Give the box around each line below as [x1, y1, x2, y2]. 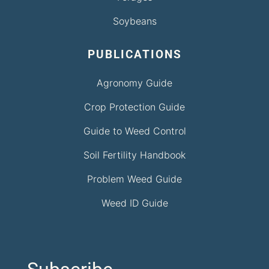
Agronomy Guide [97, 76, 172, 89]
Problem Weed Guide [87, 172, 182, 185]
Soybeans [112, 14, 157, 27]
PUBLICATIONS [87, 47, 182, 61]
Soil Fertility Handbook [83, 148, 186, 161]
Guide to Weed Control [83, 124, 186, 137]
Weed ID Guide [101, 196, 168, 209]
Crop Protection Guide [84, 100, 185, 113]
